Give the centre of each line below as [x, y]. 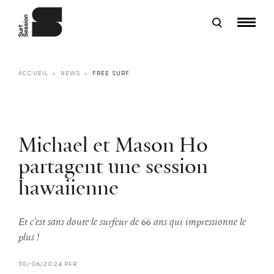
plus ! [29, 237]
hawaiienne [68, 189]
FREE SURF [111, 73]
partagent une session [113, 167]
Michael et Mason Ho [113, 146]
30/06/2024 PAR [48, 264]
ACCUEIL [34, 73]
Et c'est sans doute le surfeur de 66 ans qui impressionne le [132, 222]
